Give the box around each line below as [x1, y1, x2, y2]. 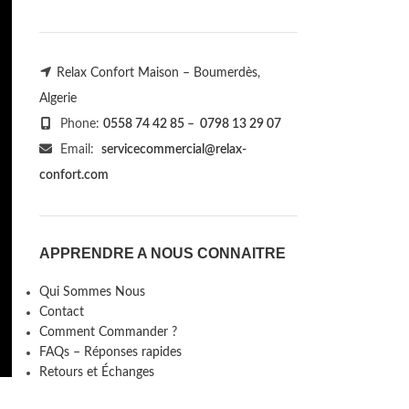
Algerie [38, 91, 77, 105]
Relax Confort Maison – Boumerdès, [56, 66, 260, 79]
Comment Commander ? [38, 325, 177, 339]
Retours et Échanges [38, 365, 154, 379]
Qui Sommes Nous [38, 285, 145, 299]
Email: [56, 142, 101, 156]
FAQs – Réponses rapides [38, 345, 182, 359]
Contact [38, 305, 84, 319]
